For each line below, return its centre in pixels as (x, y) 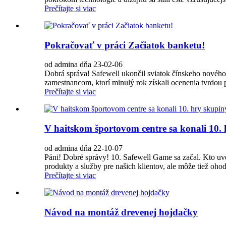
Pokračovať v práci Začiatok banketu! (125, 45)
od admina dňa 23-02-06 (83, 65)
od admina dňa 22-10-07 (83, 148)
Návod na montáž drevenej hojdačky (121, 212)
